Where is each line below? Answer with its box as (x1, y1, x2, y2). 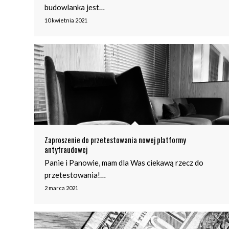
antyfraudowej (44, 143, 87, 155)
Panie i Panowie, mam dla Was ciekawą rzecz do (44, 157, 203, 167)
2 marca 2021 (44, 184, 78, 191)
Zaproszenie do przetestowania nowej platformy (44, 133, 186, 145)
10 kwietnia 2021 (44, 17, 87, 24)
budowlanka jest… (44, 3, 105, 12)
